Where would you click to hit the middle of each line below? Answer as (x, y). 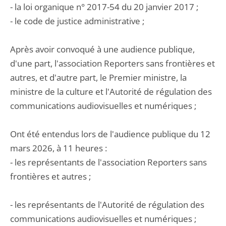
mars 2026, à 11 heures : (59, 148)
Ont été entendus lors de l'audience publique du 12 (110, 134)
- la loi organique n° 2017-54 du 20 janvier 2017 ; (104, 7)
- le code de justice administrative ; (77, 21)
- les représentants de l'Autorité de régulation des (107, 205)
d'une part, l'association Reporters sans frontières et (112, 63)
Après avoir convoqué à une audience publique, (102, 49)
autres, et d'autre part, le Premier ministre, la (98, 77)
